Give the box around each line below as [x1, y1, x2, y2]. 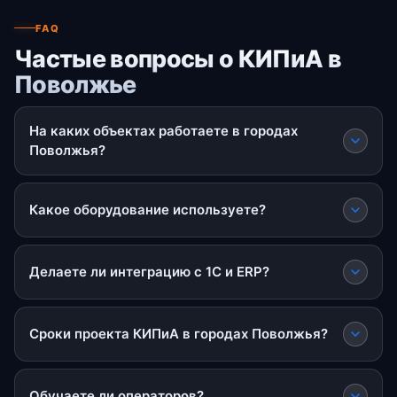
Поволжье [14, 69, 136, 98]
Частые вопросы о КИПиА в [14, 43, 341, 73]
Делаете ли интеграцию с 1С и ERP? [29, 262, 269, 280]
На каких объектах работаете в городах [29, 121, 298, 139]
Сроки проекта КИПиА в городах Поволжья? [29, 324, 328, 342]
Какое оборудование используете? [29, 200, 266, 218]
